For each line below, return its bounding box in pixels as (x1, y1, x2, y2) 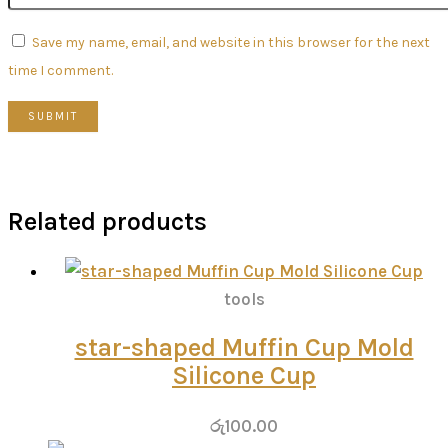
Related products (8, 207, 207, 237)
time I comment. (8, 61, 113, 79)
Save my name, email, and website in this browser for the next (32, 33, 430, 51)
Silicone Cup (172, 361, 316, 391)
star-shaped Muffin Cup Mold (74, 333, 414, 363)
